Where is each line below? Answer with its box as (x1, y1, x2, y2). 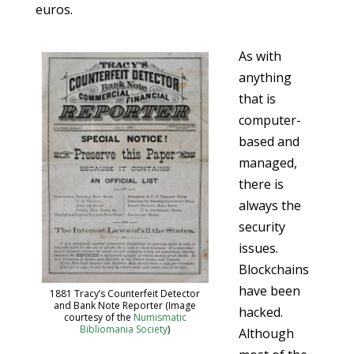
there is (238, 175, 284, 193)
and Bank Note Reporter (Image (54, 298, 197, 312)
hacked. (238, 303, 283, 321)
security (238, 218, 285, 235)
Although (238, 325, 294, 342)
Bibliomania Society (80, 322, 168, 336)
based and (238, 133, 299, 150)
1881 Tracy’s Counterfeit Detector (50, 286, 201, 300)
